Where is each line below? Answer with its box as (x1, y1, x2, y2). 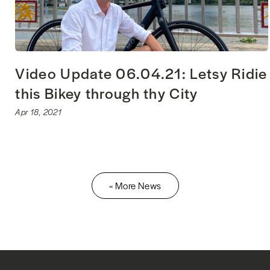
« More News (109, 179, 162, 192)
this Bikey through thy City (15, 83, 198, 104)
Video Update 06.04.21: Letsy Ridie (15, 63, 268, 84)
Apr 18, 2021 (15, 106, 62, 118)
